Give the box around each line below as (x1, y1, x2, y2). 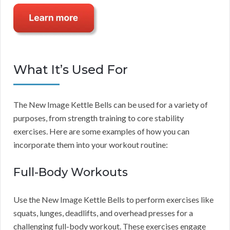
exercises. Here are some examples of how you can (13, 126, 189, 137)
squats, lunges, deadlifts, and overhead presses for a (13, 208, 193, 218)
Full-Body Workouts (13, 165, 128, 180)
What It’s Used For (13, 62, 128, 78)
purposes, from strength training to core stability (13, 113, 184, 123)
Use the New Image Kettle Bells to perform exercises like (13, 195, 214, 205)
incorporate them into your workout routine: (13, 140, 168, 150)
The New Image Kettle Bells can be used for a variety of (13, 100, 208, 110)
